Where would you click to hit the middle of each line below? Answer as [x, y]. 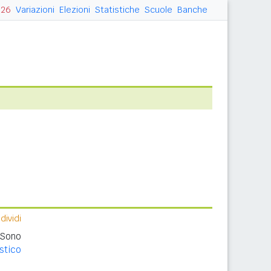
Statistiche [117, 10]
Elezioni [75, 10]
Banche [192, 10]
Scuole [158, 10]
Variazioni [35, 10]
